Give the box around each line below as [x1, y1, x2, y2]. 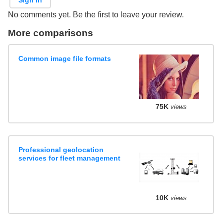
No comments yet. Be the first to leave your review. [8, 10, 184, 19]
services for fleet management [18, 154, 121, 162]
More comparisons [8, 27, 93, 38]
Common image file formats [18, 55, 111, 63]
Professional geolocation [18, 145, 104, 154]
